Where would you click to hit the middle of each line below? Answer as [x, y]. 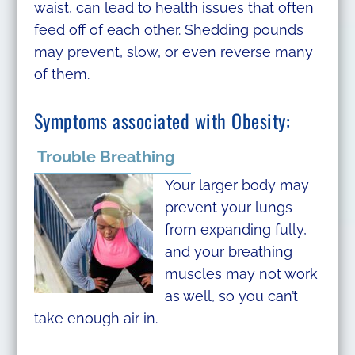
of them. [61, 74]
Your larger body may [237, 185]
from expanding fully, [235, 230]
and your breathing [228, 252]
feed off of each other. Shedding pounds [168, 30]
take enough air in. [95, 319]
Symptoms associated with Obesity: [162, 121]
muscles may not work [241, 274]
